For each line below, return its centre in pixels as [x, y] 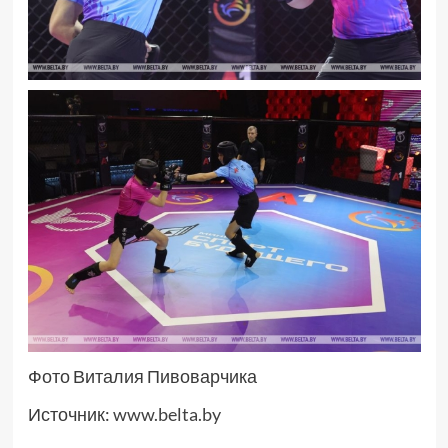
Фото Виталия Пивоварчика [142, 376]
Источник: [70, 414]
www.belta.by [166, 414]
